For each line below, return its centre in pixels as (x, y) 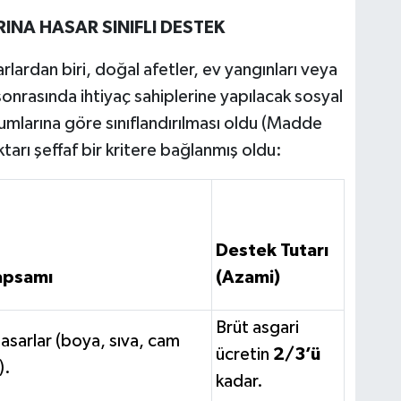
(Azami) (247, 277)
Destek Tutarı (272, 250)
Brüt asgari (257, 327)
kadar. (239, 381)
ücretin (244, 354)
